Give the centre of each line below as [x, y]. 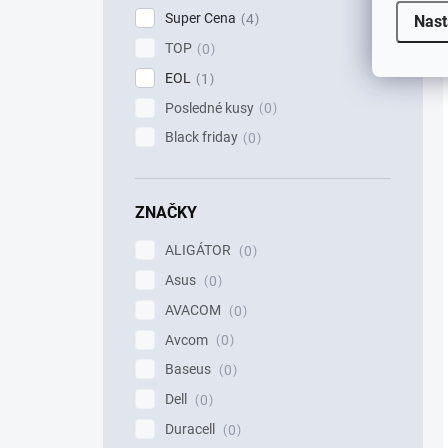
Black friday [201, 137]
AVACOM [194, 309]
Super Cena [200, 18]
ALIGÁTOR [199, 250]
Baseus [189, 369]
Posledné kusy [209, 107]
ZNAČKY [166, 213]
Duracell [191, 429]
